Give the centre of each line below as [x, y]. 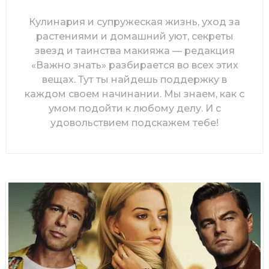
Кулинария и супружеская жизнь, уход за [134, 22]
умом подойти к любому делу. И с [134, 108]
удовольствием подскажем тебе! [134, 122]
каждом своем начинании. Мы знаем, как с [134, 94]
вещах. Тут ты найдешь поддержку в [134, 79]
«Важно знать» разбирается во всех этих [134, 65]
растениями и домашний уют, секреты [134, 36]
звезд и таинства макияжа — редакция [134, 50]
